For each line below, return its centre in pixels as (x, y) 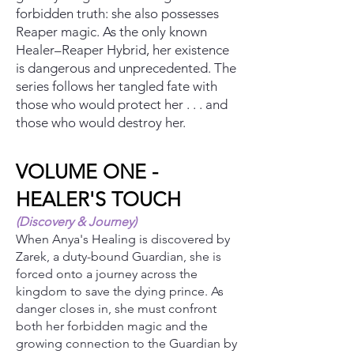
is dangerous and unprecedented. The (126, 68)
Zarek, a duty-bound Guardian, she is (119, 256)
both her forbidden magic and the (112, 326)
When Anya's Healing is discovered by (123, 239)
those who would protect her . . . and (122, 104)
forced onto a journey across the (107, 274)
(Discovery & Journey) (76, 222)
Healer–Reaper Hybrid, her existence (122, 50)
